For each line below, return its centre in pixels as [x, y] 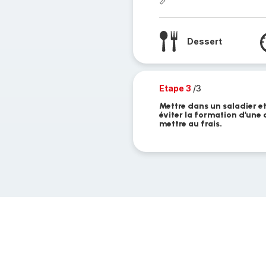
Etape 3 [176, 88]
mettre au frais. [190, 124]
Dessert [204, 41]
